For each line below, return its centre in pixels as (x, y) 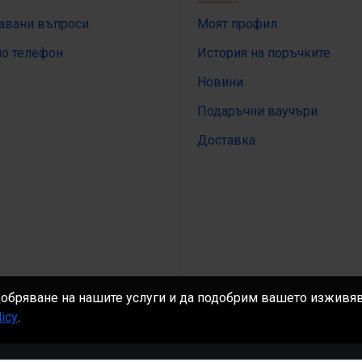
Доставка (226, 141)
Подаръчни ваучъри (257, 112)
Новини (220, 82)
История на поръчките (264, 53)
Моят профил (237, 24)
